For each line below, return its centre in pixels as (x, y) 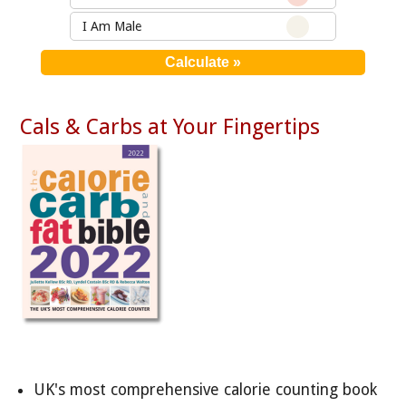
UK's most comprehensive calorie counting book (206, 390)
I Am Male (111, 27)
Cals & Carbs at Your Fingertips (170, 126)
